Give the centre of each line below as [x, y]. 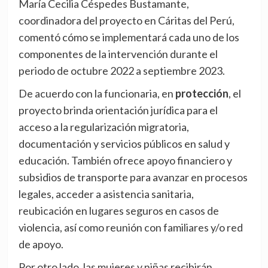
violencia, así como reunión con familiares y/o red [130, 228]
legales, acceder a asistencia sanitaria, [106, 194]
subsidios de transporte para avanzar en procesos [133, 177]
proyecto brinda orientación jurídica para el [118, 110]
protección [202, 94]
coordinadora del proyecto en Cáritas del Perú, [126, 21]
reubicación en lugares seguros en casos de [118, 211]
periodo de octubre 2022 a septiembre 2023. [121, 71]
